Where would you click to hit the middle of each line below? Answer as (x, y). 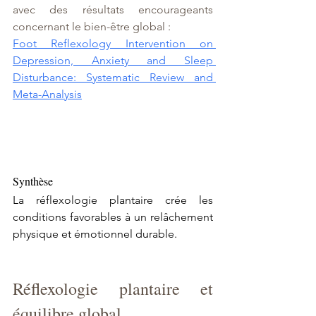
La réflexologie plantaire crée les (113, 200)
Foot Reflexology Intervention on (113, 44)
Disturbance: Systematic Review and (113, 78)
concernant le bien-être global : (92, 27)
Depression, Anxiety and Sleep (113, 61)
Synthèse (33, 181)
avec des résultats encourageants (113, 10)
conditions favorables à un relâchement (113, 217)
